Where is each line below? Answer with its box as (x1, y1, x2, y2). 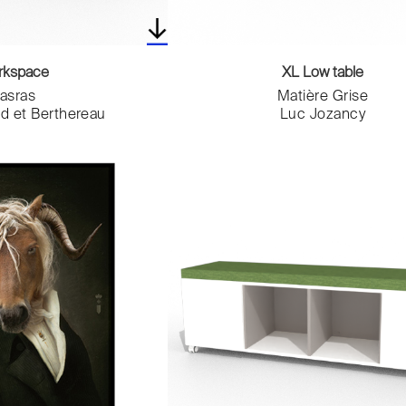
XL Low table (281, 66, 363, 82)
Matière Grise (276, 90, 369, 105)
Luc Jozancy (279, 108, 366, 123)
